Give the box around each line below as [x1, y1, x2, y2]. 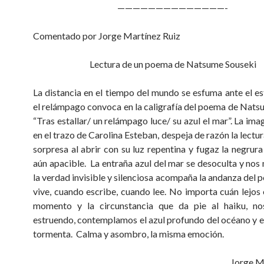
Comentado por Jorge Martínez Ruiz [33, 30, 180, 42]
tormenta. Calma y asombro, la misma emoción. [33, 228, 224, 240]
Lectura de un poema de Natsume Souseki [89, 58, 256, 70]
